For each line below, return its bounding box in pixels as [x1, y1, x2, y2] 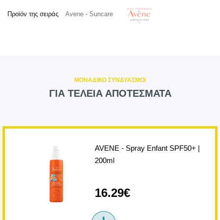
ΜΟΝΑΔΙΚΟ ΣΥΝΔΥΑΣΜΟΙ [74, 77, 146, 83]
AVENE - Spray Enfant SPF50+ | [94, 143, 200, 152]
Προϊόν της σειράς [7, 10, 60, 18]
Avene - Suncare [65, 10, 113, 18]
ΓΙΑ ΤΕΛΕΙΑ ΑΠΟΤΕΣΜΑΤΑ [49, 88, 171, 99]
